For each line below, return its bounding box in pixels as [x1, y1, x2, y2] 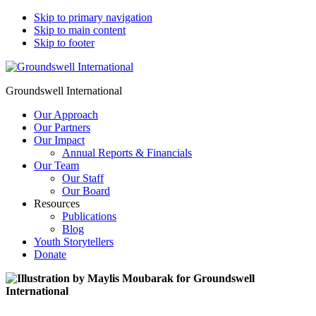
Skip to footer [34, 37, 95, 49]
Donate [34, 248, 66, 260]
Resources [34, 197, 80, 209]
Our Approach [34, 109, 98, 121]
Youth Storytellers [34, 236, 114, 248]
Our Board [62, 185, 110, 197]
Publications [62, 210, 116, 222]
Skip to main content [34, 24, 126, 36]
